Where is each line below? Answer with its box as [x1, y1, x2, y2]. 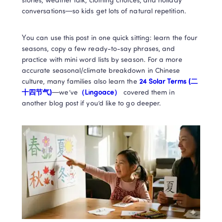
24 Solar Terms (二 [139, 78, 198, 86]
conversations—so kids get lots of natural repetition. [22, 8, 186, 15]
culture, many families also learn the [22, 78, 139, 86]
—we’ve [52, 89, 78, 97]
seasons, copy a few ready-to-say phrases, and [22, 46, 175, 53]
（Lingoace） [77, 89, 121, 97]
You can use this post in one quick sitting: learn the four [22, 35, 198, 42]
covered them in [121, 89, 175, 97]
